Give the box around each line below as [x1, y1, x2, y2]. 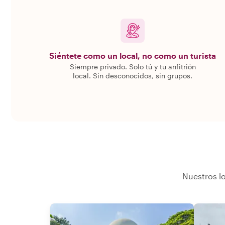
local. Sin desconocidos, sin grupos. [73, 71, 192, 80]
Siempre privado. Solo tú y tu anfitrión [69, 62, 196, 71]
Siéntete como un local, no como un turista [49, 51, 216, 60]
